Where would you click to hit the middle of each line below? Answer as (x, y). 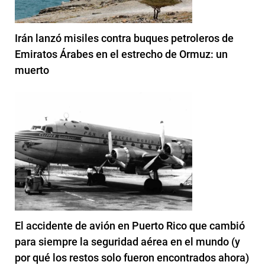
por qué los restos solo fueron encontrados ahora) (132, 257)
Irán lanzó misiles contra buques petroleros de (124, 38)
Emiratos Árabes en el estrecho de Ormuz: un (121, 54)
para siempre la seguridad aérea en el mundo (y (127, 241)
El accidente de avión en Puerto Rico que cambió (130, 225)
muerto (32, 70)
